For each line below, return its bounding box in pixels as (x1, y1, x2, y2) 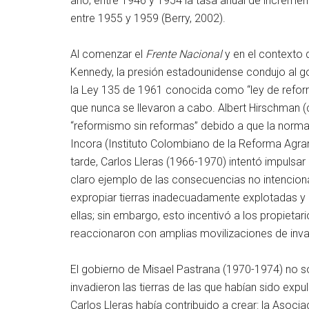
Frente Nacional (146, 48, 222, 61)
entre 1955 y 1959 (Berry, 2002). (70, 12, 226, 26)
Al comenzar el (70, 48, 146, 61)
